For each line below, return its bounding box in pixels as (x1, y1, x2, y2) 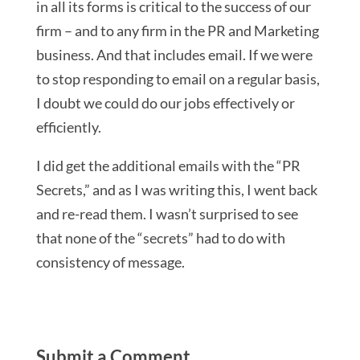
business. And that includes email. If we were (35, 46, 313, 63)
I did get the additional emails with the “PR (35, 157, 301, 174)
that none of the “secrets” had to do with (35, 229, 285, 247)
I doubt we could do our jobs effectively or (35, 94, 295, 112)
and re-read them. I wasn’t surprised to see (35, 205, 298, 223)
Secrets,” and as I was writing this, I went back (35, 181, 317, 198)
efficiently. (35, 118, 101, 136)
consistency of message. (35, 253, 185, 271)
